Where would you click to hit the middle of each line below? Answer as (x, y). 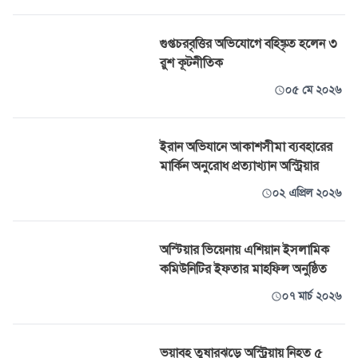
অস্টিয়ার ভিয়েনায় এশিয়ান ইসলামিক (245, 250)
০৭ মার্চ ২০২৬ (312, 296)
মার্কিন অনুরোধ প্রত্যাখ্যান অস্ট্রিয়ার (239, 166)
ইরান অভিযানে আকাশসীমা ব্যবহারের (246, 147)
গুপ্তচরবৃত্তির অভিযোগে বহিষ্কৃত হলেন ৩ (249, 44)
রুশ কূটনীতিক (191, 63)
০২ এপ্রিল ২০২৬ (307, 193)
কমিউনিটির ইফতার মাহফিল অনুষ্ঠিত (243, 269)
